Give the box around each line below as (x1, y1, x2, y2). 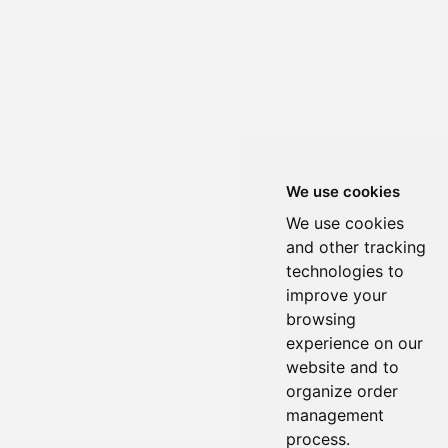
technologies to (286, 261, 404, 281)
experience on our (286, 333, 423, 353)
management (286, 405, 384, 425)
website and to (286, 357, 399, 377)
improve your (286, 285, 387, 305)
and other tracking (286, 237, 426, 257)
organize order (286, 381, 398, 401)
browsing (286, 309, 356, 329)
